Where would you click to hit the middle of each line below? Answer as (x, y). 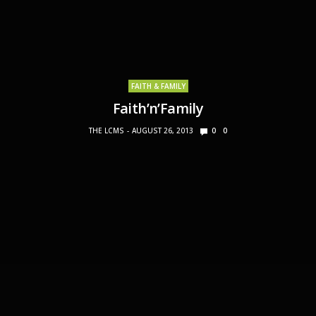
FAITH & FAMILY (158, 86)
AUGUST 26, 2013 (163, 131)
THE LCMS (107, 131)
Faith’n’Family (158, 109)
